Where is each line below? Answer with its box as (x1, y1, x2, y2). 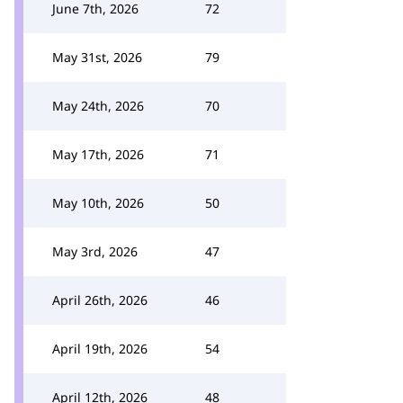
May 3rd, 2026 (52, 243, 138, 260)
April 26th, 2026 (52, 291, 148, 309)
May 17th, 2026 (52, 146, 144, 163)
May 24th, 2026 (52, 97, 144, 114)
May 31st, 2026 (52, 49, 142, 66)
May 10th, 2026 (52, 194, 144, 211)
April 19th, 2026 (52, 340, 148, 357)
